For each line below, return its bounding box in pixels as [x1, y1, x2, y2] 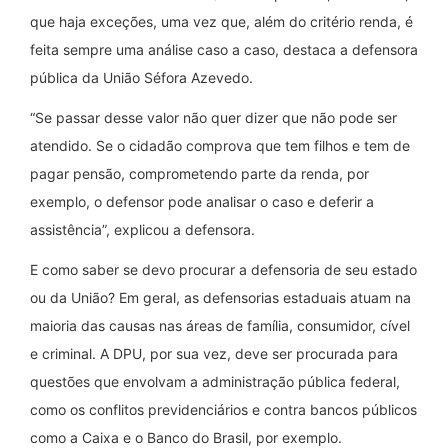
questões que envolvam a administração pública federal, [30, 372, 400, 390]
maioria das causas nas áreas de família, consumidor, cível [30, 316, 410, 334]
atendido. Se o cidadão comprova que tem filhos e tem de [30, 136, 410, 154]
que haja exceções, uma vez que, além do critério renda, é [30, 12, 413, 30]
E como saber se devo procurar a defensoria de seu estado [30, 260, 417, 278]
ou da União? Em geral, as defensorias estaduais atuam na [30, 288, 411, 306]
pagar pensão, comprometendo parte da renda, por [30, 164, 369, 182]
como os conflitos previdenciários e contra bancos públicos [30, 400, 417, 418]
